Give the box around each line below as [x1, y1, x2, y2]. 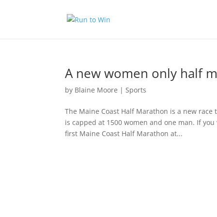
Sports [125, 85, 147, 94]
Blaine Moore [75, 85, 118, 94]
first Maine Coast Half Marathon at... [65, 129, 183, 138]
